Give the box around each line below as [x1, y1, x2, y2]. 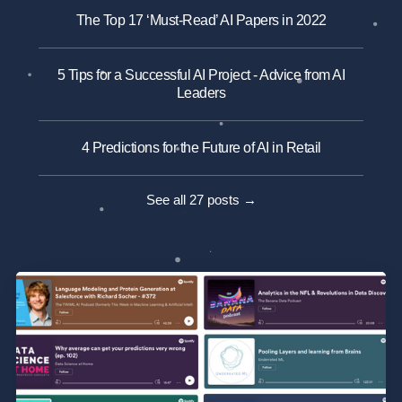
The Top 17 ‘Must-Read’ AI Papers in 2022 [75, 13, 327, 29]
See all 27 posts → [145, 192, 257, 208]
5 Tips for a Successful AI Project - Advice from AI [57, 67, 345, 83]
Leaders [176, 85, 226, 101]
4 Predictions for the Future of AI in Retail [81, 140, 321, 156]
